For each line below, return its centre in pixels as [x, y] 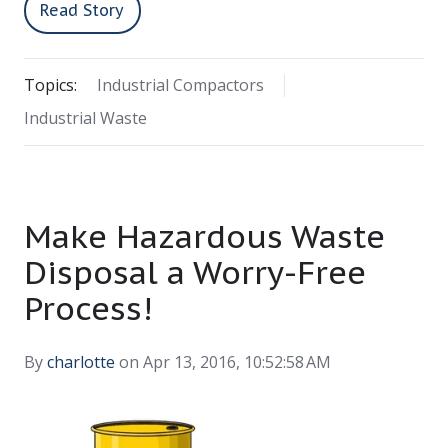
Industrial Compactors [180, 84]
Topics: [50, 84]
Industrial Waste [85, 117]
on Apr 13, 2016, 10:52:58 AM [223, 361]
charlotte [81, 361]
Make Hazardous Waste [204, 235]
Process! [88, 307]
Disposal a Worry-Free [195, 271]
